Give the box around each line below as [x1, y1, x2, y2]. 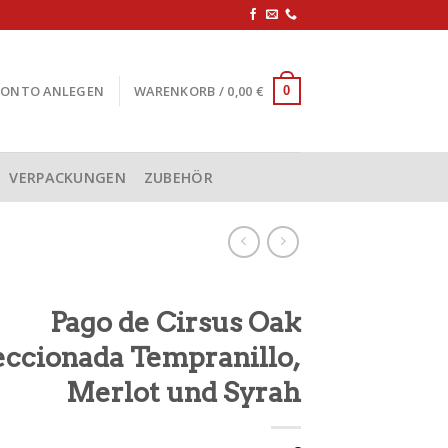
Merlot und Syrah [66, 376, 301, 409]
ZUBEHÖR [143, 167, 213, 187]
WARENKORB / [134, 82, 228, 100]
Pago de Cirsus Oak [50, 306, 301, 339]
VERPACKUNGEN [9, 167, 126, 187]
